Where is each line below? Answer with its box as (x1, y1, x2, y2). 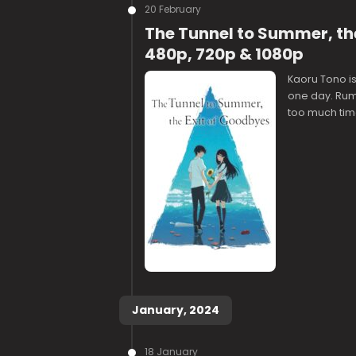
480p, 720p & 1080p (144, 43, 304, 65)
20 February (144, 2, 201, 16)
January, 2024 (131, 302, 219, 318)
